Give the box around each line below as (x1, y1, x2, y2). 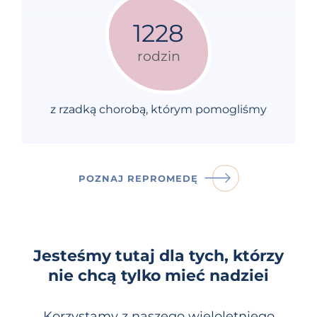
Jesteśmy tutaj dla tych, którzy (33, 246, 284, 265)
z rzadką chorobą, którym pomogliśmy (50, 103, 267, 117)
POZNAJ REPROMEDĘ (78, 172, 198, 184)
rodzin (137, 48, 180, 65)
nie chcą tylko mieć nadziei (48, 265, 269, 285)
